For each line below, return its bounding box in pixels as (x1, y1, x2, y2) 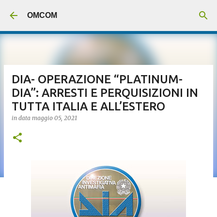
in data (12, 114, 32, 122)
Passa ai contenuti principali (60, 8, 157, 16)
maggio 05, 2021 (32, 114, 77, 122)
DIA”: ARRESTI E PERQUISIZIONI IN (12, 86, 198, 99)
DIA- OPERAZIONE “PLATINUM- (12, 73, 183, 86)
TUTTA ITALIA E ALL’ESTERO (12, 100, 165, 113)
